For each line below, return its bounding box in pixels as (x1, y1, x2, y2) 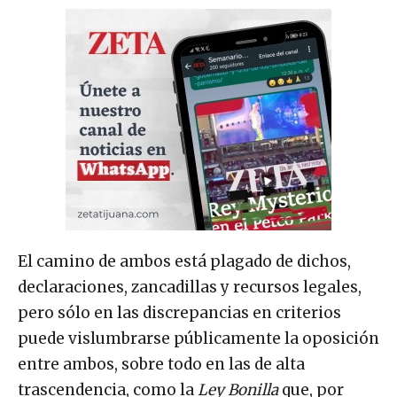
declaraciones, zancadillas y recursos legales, (18, 276, 362, 297)
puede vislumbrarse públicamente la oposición (18, 328, 379, 348)
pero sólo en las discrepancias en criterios (18, 302, 341, 323)
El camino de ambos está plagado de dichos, (18, 251, 351, 271)
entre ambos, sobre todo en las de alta (18, 354, 305, 374)
